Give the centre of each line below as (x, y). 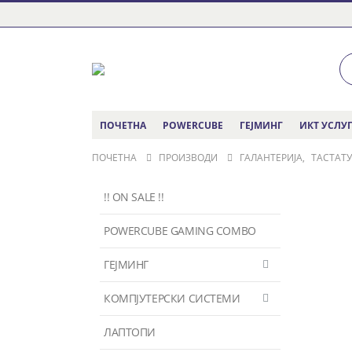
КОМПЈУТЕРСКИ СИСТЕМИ (172, 298)
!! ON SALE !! (134, 196)
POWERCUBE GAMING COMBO (180, 230)
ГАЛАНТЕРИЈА (271, 158)
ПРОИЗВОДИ (188, 158)
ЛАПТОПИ (130, 332)
